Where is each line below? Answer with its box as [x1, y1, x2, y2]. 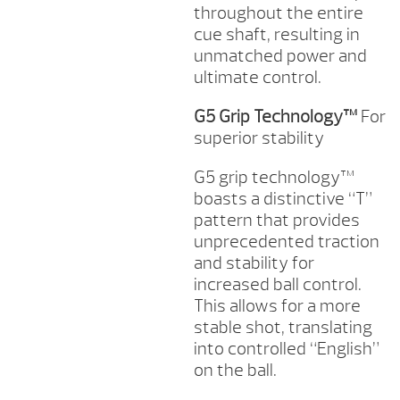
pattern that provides [193, 209, 360, 232]
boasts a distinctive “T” [193, 187, 372, 211]
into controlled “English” [193, 337, 379, 361]
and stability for [193, 252, 314, 275]
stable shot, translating [193, 316, 372, 339]
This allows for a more [193, 295, 361, 318]
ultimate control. [193, 66, 321, 89]
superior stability [193, 127, 324, 150]
